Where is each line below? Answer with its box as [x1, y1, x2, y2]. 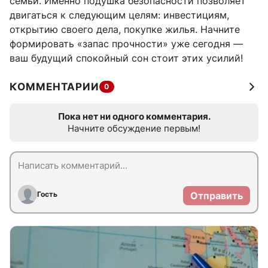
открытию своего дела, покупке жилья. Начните [10, 23, 240, 36]
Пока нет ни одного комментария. [57, 111, 211, 123]
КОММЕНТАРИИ [10, 81, 99, 93]
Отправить [190, 190, 243, 202]
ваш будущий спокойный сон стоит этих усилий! [10, 52, 243, 65]
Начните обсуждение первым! [68, 123, 200, 135]
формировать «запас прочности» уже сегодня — [10, 38, 243, 50]
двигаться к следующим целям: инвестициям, [10, 9, 229, 22]
